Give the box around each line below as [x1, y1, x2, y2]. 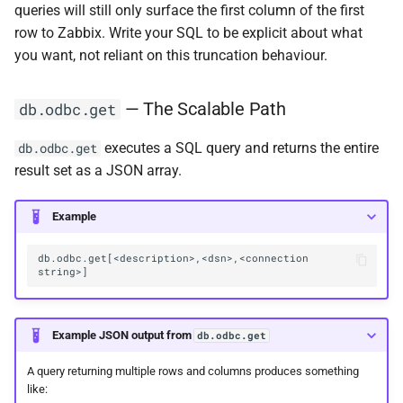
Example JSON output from [51, 327, 194, 342]
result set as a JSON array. [14, 161, 182, 179]
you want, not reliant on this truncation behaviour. [14, 46, 327, 64]
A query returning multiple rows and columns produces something [26, 364, 359, 379]
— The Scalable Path [120, 97, 286, 120]
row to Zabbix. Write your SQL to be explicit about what [14, 23, 363, 41]
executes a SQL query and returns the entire [101, 139, 379, 157]
